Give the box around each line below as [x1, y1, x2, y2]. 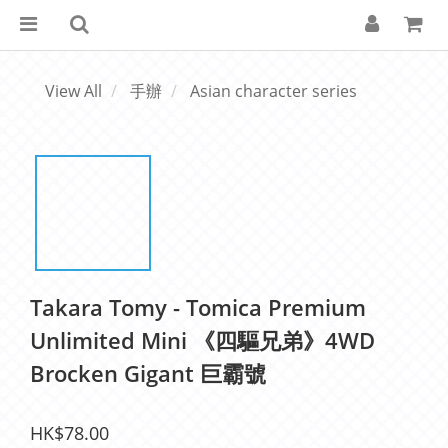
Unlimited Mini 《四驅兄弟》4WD [30, 325, 375, 355]
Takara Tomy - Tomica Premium [30, 292, 366, 322]
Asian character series [190, 80, 357, 102]
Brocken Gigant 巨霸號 [30, 358, 266, 388]
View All [45, 80, 102, 102]
